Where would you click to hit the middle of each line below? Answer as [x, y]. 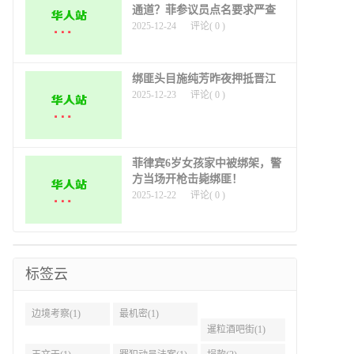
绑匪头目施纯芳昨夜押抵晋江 [204, 78]
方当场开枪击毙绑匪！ [187, 179]
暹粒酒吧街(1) [236, 329]
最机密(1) [139, 313]
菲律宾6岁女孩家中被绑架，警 [207, 163]
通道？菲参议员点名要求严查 [204, 9]
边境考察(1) [56, 313]
